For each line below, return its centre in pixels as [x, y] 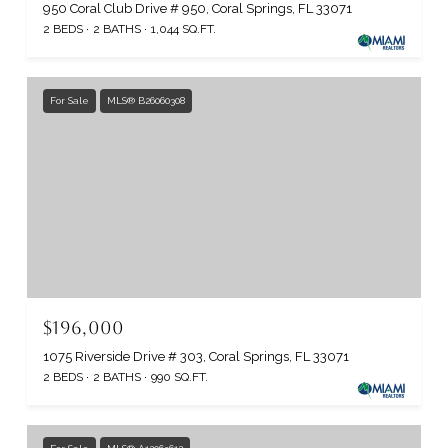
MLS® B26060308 [146, 100]
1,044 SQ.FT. [183, 28]
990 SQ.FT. [179, 377]
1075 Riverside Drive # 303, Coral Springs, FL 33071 [196, 357]
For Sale [69, 100]
